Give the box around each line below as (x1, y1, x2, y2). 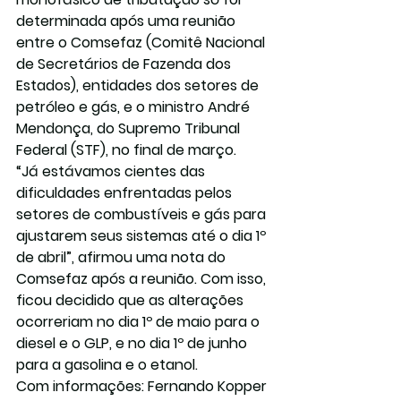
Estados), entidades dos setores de (16, 75, 262, 96)
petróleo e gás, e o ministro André (16, 97, 253, 117)
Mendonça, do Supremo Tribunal (16, 118, 243, 139)
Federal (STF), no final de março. (16, 140, 236, 160)
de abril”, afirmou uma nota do (16, 247, 229, 268)
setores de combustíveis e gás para (16, 204, 269, 225)
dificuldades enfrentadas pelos (16, 183, 235, 203)
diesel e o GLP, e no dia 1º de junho (16, 333, 251, 354)
